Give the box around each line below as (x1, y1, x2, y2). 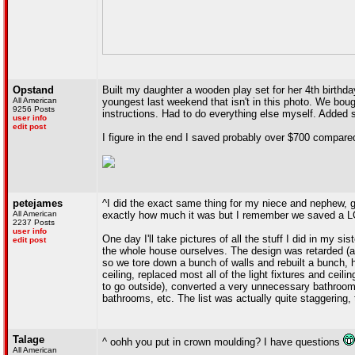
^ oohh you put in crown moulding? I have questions (102, 336, 343, 348)
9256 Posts (13, 105, 55, 113)
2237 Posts (13, 218, 55, 227)
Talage (13, 334, 44, 345)
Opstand (13, 84, 54, 96)
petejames (13, 197, 63, 209)
